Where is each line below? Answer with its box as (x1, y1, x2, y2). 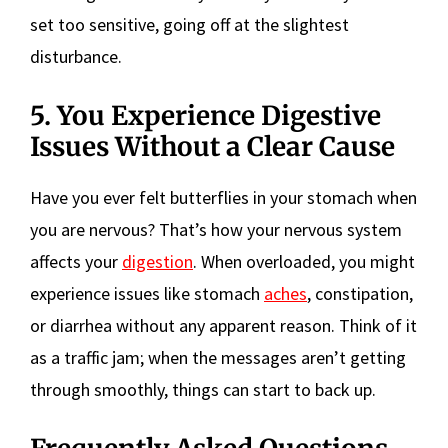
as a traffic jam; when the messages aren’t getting (30, 345, 406, 369)
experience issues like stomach (30, 281, 264, 305)
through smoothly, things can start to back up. (30, 377, 376, 401)
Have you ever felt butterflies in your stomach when (30, 185, 417, 209)
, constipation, (307, 281, 413, 305)
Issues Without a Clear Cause (30, 129, 395, 163)
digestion (122, 249, 193, 273)
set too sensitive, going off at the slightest (30, 12, 349, 36)
